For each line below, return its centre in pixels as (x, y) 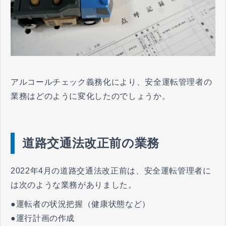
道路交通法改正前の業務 (91, 143)
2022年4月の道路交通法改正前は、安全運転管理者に (111, 171)
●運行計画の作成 (43, 218)
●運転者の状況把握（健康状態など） (80, 204)
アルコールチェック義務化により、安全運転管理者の (111, 82)
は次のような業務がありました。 (74, 185)
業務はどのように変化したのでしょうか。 (91, 96)
